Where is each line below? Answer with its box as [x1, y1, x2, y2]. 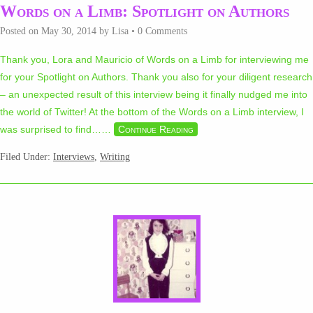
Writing [100, 152, 130, 163]
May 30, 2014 [41, 26, 96, 37]
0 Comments [138, 26, 187, 37]
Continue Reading [118, 124, 194, 136]
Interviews [53, 152, 94, 163]
